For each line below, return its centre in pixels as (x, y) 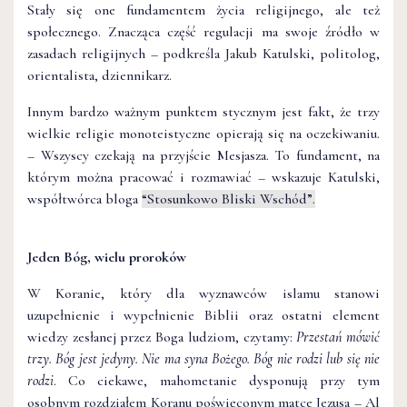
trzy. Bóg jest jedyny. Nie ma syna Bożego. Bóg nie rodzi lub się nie (203, 358)
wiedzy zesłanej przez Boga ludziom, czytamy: (162, 337)
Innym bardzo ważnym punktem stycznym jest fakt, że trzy (203, 111)
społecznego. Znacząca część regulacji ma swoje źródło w (203, 31)
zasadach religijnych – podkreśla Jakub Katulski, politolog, (203, 53)
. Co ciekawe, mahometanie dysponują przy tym (217, 380)
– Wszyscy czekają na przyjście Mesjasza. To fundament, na (203, 155)
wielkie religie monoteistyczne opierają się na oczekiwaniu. (203, 133)
